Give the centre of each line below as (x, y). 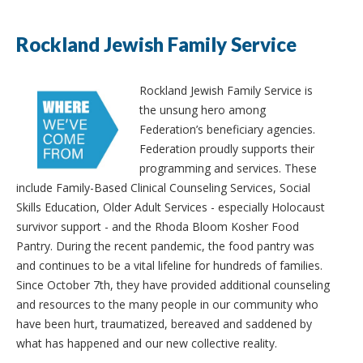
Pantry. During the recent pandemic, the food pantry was (165, 246)
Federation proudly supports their (227, 148)
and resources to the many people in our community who (167, 304)
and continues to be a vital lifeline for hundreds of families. (169, 265)
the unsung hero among (203, 109)
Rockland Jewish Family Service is (226, 90)
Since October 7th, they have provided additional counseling (173, 284)
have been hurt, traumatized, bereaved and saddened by (164, 323)
